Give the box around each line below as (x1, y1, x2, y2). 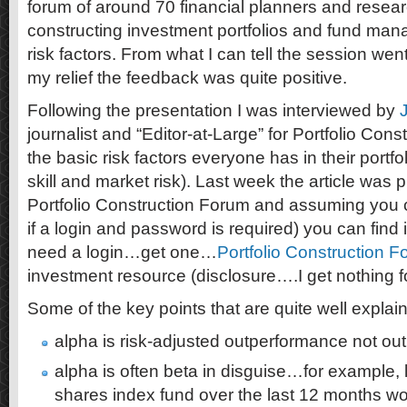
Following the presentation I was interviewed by (27, 101, 400, 120)
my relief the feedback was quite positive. (27, 68, 347, 87)
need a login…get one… (27, 243, 217, 262)
